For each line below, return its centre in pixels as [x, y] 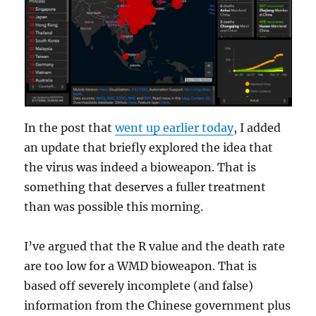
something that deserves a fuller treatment [145, 187]
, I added [257, 128]
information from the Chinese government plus [158, 306]
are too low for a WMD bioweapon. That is [141, 266]
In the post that [70, 128]
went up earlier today [175, 128]
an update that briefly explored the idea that [149, 148]
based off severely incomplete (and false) [139, 286]
